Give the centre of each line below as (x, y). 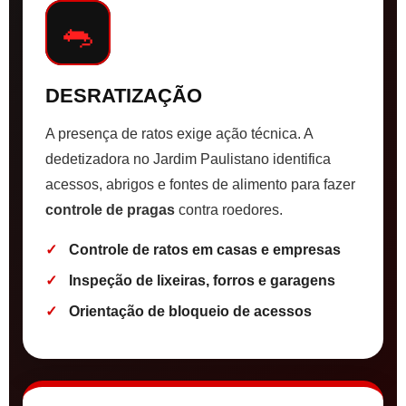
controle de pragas (110, 210)
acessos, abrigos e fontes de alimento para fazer (200, 185)
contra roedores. (229, 210)
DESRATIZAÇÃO (124, 96)
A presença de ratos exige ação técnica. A (179, 134)
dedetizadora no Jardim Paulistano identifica (188, 159)
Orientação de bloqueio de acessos (190, 312)
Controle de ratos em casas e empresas (205, 250)
